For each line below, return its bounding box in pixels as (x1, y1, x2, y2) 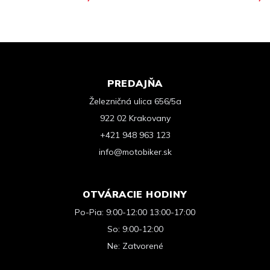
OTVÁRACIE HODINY (83, 188, 187, 200)
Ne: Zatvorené (107, 240, 163, 251)
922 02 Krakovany (99, 113, 171, 124)
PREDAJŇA (107, 77, 163, 89)
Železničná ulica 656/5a (89, 96, 181, 107)
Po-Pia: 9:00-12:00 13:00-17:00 (75, 207, 195, 218)
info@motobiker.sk (98, 146, 172, 157)
